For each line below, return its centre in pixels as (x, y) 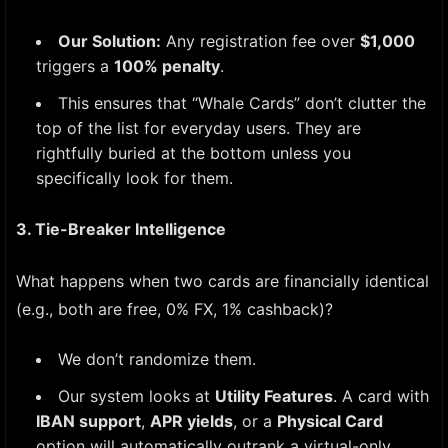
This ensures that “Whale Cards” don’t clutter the (242, 103)
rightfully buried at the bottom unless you (193, 153)
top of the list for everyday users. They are (198, 128)
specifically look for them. (134, 178)
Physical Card (330, 421)
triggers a (75, 66)
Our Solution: (109, 41)
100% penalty (167, 66)
